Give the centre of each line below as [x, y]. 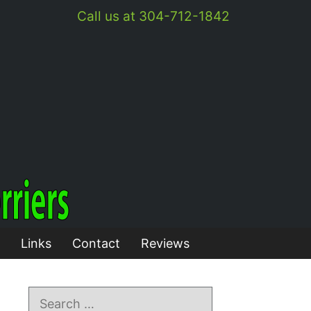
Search [48, 295]
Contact [96, 243]
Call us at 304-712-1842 [153, 16]
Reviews [165, 243]
